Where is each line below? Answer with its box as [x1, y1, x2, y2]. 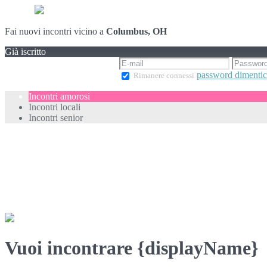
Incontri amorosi [29, 91, 90, 101]
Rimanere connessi [133, 71, 194, 80]
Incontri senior [29, 112, 83, 123]
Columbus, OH [106, 26, 167, 36]
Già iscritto [5, 46, 46, 57]
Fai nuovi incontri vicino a [5, 26, 106, 36]
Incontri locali [29, 101, 80, 112]
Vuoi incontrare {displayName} [5, 237, 259, 259]
